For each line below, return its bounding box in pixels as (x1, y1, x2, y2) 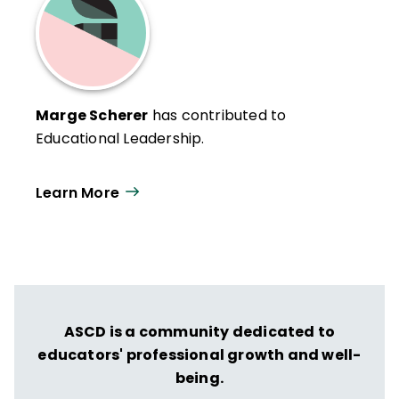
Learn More (36, 182, 119, 203)
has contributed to (148, 105, 287, 126)
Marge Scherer (36, 105, 149, 126)
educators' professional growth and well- (37, 345, 362, 365)
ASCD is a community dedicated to (63, 322, 336, 342)
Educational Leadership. (36, 128, 205, 149)
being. (175, 368, 224, 388)
